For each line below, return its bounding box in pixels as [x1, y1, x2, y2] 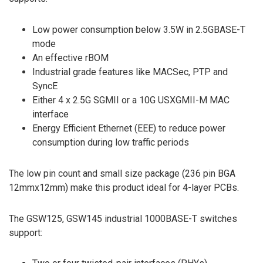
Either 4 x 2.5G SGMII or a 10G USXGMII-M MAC [32, 95, 230, 106]
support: [9, 227, 42, 238]
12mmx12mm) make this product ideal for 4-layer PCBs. [9, 181, 239, 193]
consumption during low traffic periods [32, 137, 189, 149]
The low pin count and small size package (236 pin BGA [9, 167, 235, 179]
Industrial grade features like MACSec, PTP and [32, 66, 228, 78]
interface [32, 109, 69, 120]
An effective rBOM [32, 52, 109, 64]
